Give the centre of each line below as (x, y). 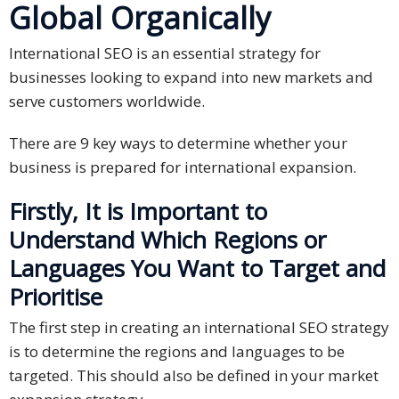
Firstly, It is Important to (138, 212)
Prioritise (56, 297)
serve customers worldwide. (107, 102)
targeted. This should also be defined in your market (194, 376)
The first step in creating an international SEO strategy (199, 328)
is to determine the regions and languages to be (177, 352)
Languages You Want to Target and (197, 269)
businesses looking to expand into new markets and (191, 77)
